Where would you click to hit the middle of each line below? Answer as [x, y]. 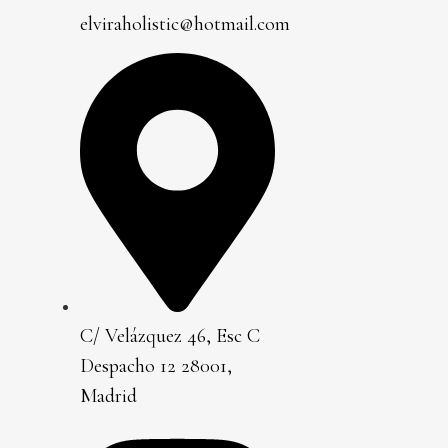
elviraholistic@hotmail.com [185, 23]
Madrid [108, 396]
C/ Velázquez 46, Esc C [170, 336]
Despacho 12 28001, [156, 366]
